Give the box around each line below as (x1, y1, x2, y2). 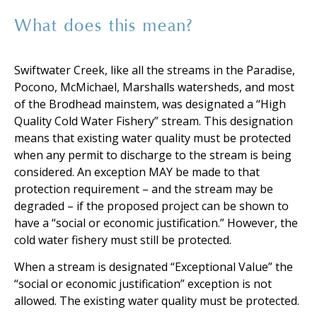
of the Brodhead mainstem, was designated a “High (14, 96, 286, 112)
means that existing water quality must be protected (14, 129, 291, 146)
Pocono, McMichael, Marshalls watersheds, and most (14, 79, 294, 95)
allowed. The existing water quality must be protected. (14, 293, 299, 309)
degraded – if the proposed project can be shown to (14, 197, 289, 214)
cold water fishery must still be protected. (14, 231, 231, 248)
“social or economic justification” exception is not (14, 276, 272, 292)
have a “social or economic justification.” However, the (14, 214, 298, 231)
